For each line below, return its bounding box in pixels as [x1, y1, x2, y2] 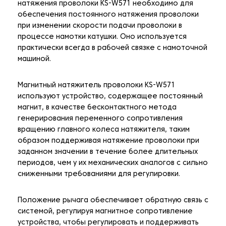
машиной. [18, 56, 51, 63]
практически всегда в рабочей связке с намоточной [18, 45, 207, 52]
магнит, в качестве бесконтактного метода [18, 104, 177, 111]
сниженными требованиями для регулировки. [18, 171, 180, 178]
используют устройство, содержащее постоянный [18, 93, 203, 100]
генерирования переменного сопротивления [18, 116, 183, 123]
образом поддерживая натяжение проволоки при [18, 138, 199, 145]
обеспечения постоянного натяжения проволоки [18, 12, 199, 19]
